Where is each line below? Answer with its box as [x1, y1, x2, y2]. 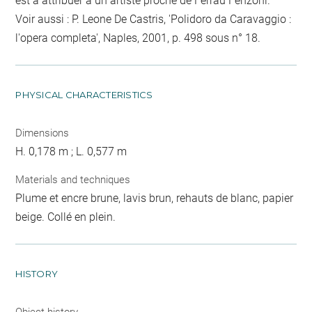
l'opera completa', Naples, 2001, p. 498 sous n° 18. [15, 31, 261, 45]
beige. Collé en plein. [15, 210, 116, 224]
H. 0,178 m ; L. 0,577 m [15, 145, 127, 158]
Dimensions [15, 127, 70, 139]
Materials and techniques [15, 173, 131, 186]
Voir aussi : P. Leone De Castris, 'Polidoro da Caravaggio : [15, 13, 292, 26]
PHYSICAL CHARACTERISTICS [15, 89, 153, 100]
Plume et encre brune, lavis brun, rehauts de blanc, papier [15, 191, 294, 205]
